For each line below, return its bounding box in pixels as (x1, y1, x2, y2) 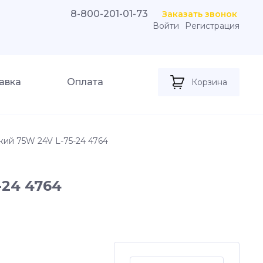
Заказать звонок (162, 9, 237, 19)
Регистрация (185, 21, 240, 31)
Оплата (66, 76, 103, 87)
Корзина (191, 77, 227, 87)
